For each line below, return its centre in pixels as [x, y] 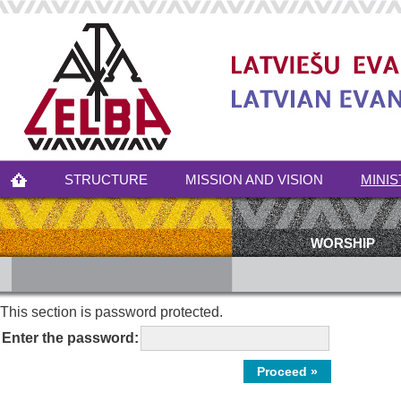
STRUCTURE [106, 179]
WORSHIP [342, 243]
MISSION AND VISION [254, 179]
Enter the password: [70, 338]
